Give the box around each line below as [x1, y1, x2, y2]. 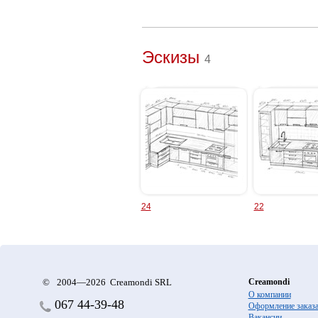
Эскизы [141, 48, 199, 67]
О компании [248, 290, 291, 300]
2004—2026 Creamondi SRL [55, 277, 172, 287]
